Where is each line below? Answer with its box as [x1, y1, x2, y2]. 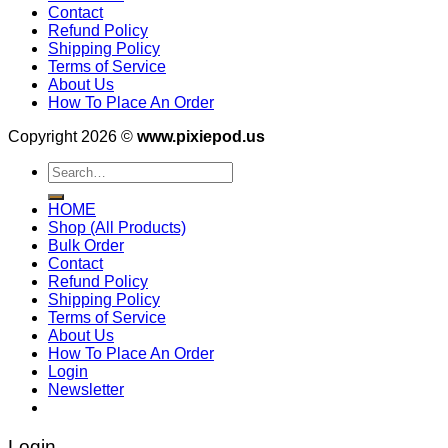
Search [47, 161, 98, 179]
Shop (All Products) [48, 219, 186, 237]
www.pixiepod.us [137, 128, 265, 146]
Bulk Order [48, 237, 124, 255]
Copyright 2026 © [8, 128, 137, 146]
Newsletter [48, 381, 124, 399]
